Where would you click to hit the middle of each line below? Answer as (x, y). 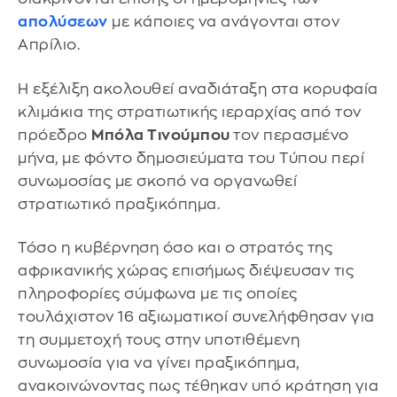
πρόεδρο (54, 135)
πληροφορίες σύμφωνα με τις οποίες (158, 294)
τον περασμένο (291, 135)
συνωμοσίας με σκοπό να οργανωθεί (157, 181)
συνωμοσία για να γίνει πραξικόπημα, (159, 363)
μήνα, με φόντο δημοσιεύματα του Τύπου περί (191, 158)
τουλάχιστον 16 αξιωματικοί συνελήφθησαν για (196, 317)
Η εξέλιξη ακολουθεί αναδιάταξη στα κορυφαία (198, 89)
